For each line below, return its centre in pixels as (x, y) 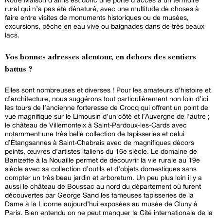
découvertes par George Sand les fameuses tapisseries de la (99, 195)
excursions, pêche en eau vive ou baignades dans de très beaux (105, 26)
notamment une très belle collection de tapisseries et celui (95, 134)
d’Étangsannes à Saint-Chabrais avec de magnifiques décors (100, 142)
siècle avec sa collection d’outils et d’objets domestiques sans (101, 169)
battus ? (19, 70)
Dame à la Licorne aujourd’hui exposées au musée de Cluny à (101, 204)
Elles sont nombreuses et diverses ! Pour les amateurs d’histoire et (108, 90)
